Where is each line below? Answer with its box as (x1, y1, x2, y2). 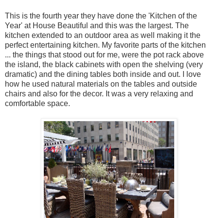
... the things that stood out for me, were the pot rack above (5, 50, 204, 59)
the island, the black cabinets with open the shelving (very (5, 60, 203, 69)
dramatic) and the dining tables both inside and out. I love (5, 70, 201, 78)
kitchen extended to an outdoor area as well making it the (5, 31, 200, 39)
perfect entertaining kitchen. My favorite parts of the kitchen (5, 40, 206, 49)
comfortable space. (5, 99, 70, 108)
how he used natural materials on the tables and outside (5, 79, 197, 88)
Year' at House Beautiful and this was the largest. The (5, 21, 189, 30)
